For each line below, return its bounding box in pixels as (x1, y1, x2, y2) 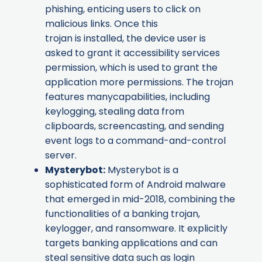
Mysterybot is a (108, 163, 178, 177)
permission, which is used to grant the (45, 61, 218, 75)
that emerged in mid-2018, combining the (45, 192, 235, 206)
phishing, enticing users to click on (45, 2, 201, 16)
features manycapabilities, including (45, 90, 210, 104)
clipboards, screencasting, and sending (45, 119, 224, 133)
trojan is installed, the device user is (45, 32, 206, 46)
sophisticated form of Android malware (45, 178, 226, 192)
